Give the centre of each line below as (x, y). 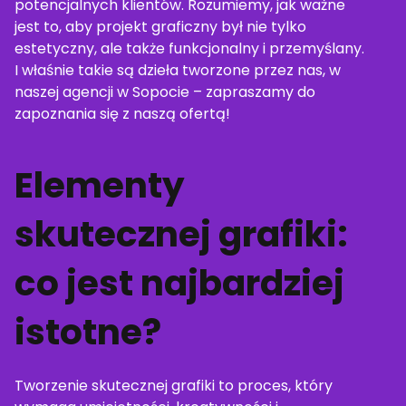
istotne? (88, 332)
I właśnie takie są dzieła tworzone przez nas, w (178, 70)
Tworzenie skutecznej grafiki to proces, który (174, 386)
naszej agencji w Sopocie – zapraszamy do (165, 92)
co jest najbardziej (179, 283)
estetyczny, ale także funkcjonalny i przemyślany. (189, 48)
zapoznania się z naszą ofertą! (122, 114)
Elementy (100, 185)
